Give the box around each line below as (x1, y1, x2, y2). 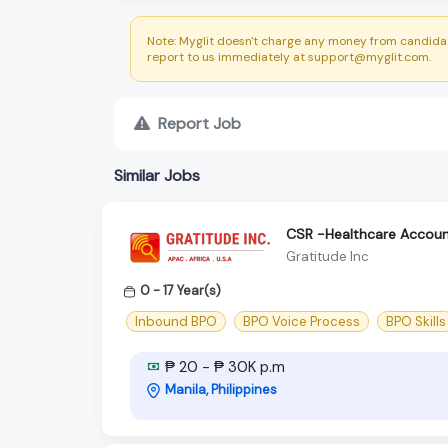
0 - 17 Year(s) (140, 281, 221, 299)
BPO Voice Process (243, 312, 360, 330)
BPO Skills (386, 312, 446, 330)
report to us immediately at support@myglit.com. (147, 48, 431, 65)
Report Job (158, 112, 241, 134)
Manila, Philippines (165, 380, 277, 398)
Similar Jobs (114, 164, 200, 186)
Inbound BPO (135, 312, 217, 330)
